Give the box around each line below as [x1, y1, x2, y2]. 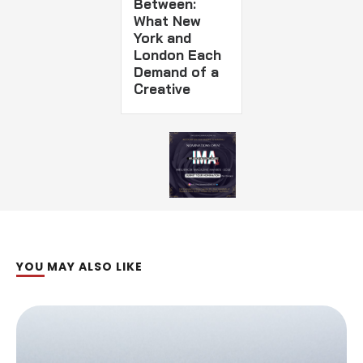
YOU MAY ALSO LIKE [16, 258, 143, 275]
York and [134, 29, 192, 46]
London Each [134, 46, 222, 63]
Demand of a [134, 63, 220, 80]
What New [134, 12, 202, 29]
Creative [134, 80, 191, 97]
